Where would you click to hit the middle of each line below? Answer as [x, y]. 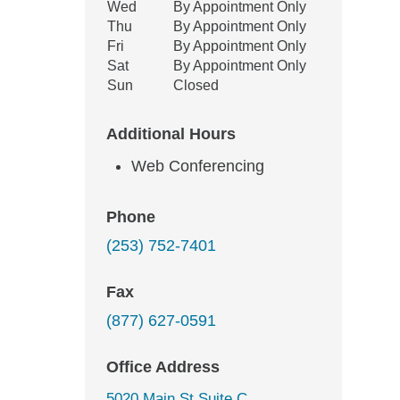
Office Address [163, 367]
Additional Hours [171, 134]
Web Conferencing [198, 166]
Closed [196, 85]
